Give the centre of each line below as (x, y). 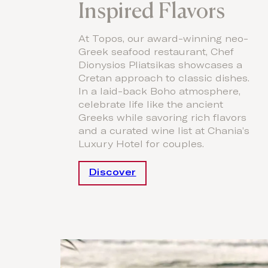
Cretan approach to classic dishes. (164, 79)
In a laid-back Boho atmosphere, (160, 92)
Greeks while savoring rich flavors (163, 118)
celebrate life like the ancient (151, 105)
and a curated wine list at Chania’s (164, 132)
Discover (112, 173)
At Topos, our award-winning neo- (164, 39)
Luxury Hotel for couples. (141, 145)
